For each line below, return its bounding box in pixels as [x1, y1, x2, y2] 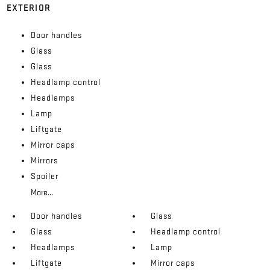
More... [30, 187, 53, 198]
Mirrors [30, 155, 58, 166]
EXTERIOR [6, 2, 51, 13]
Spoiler [30, 171, 58, 181]
